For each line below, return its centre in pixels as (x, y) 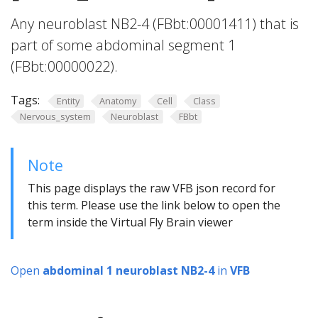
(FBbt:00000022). (64, 66)
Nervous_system (55, 116)
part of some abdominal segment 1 (123, 45)
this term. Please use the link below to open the (154, 205)
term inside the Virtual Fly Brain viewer (130, 223)
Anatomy (118, 101)
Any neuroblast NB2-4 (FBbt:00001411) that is (155, 24)
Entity (68, 101)
